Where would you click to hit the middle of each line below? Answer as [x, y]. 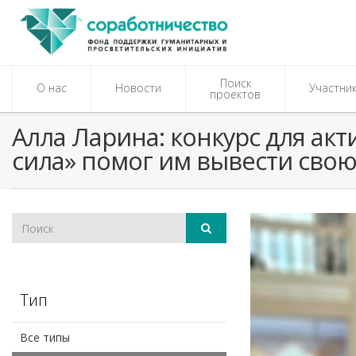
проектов [235, 94]
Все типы [45, 337]
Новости [138, 88]
